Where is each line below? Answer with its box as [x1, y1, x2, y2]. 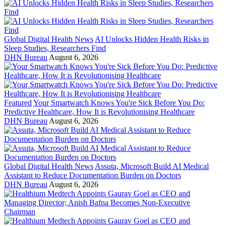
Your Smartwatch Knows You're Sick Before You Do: [33, 98, 205, 107]
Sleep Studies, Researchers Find [4, 44, 106, 53]
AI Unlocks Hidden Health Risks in [95, 35, 209, 44]
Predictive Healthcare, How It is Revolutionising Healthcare [4, 107, 195, 117]
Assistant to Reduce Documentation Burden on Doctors [4, 171, 181, 180]
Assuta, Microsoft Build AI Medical [95, 162, 209, 171]
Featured [4, 98, 32, 107]
